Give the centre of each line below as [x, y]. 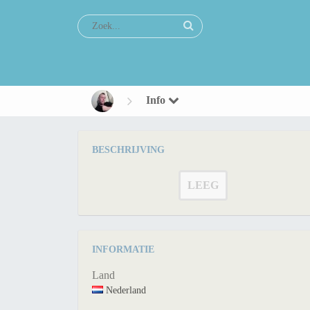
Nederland [125, 290]
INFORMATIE [123, 249]
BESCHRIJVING [128, 150]
